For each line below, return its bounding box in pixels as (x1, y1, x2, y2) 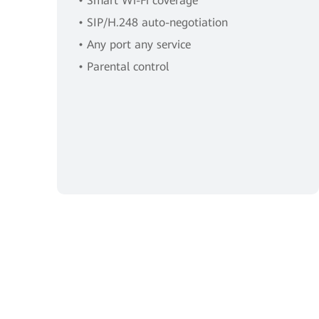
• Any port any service (78, 38, 191, 51)
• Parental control (78, 60, 169, 73)
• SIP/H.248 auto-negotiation (78, 16, 228, 29)
